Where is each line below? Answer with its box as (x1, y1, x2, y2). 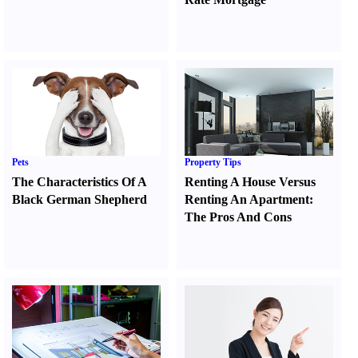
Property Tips (185, 157, 242, 168)
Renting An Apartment (185, 193, 310, 206)
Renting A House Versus (185, 175, 316, 189)
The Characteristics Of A (12, 175, 146, 189)
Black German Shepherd (12, 193, 147, 206)
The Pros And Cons (185, 210, 292, 224)
